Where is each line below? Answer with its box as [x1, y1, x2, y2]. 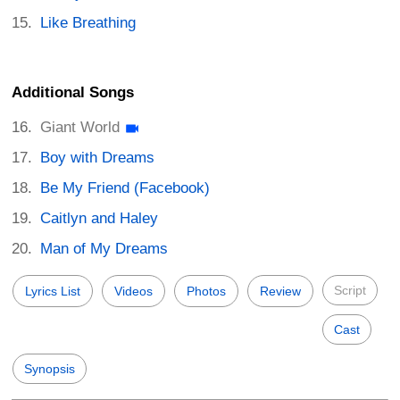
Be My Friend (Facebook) [40, 179, 211, 197]
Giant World [40, 119, 121, 137]
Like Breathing [40, 13, 137, 31]
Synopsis [24, 362, 75, 377]
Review [260, 284, 301, 299]
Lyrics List [25, 284, 80, 299]
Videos [114, 284, 153, 299]
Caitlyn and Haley [40, 210, 159, 228]
